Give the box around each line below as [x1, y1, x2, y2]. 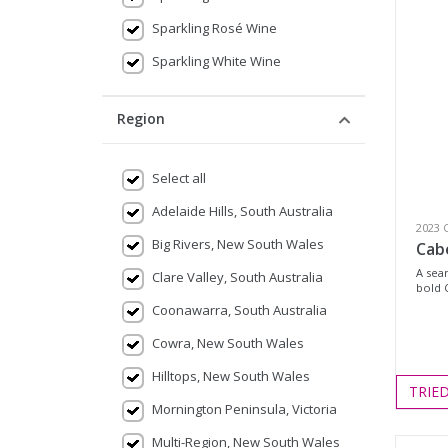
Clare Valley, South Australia [152, 268, 323, 286]
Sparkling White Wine [152, 52, 281, 70]
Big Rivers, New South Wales [152, 235, 324, 253]
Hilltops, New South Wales [152, 367, 310, 385]
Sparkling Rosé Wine [152, 19, 277, 37]
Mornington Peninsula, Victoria [152, 400, 337, 418]
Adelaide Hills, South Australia [152, 202, 333, 220]
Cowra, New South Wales [152, 334, 304, 352]
